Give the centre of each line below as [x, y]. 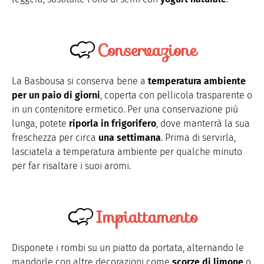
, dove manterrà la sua [203, 123]
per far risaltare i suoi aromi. [71, 166]
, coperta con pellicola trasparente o [176, 95]
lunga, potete [40, 123]
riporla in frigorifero [113, 123]
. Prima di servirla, [198, 137]
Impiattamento [147, 217]
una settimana [130, 137]
